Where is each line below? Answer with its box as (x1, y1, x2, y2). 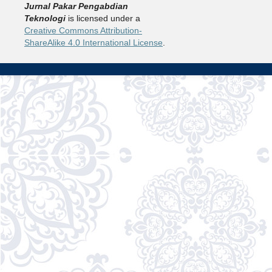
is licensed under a (65, 13, 140, 23)
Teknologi (24, 13, 66, 23)
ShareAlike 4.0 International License (24, 37, 163, 47)
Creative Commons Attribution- (24, 25, 142, 35)
